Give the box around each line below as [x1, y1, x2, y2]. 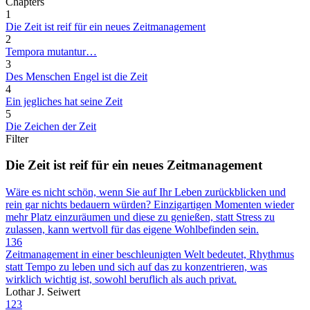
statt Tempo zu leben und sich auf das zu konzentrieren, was [6, 261, 267, 273]
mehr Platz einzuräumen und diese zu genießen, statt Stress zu [6, 211, 275, 224]
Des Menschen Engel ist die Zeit [6, 70, 147, 82]
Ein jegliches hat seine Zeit [6, 95, 122, 107]
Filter [6, 132, 28, 145]
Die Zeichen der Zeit [6, 120, 96, 132]
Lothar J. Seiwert [6, 286, 80, 298]
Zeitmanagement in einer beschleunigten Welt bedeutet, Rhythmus [6, 248, 294, 261]
